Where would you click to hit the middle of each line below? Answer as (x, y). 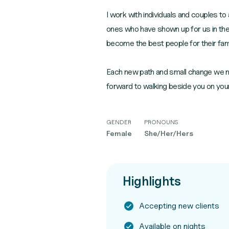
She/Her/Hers (169, 133)
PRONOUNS (161, 122)
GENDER (119, 122)
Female (119, 133)
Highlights (152, 181)
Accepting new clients (179, 206)
